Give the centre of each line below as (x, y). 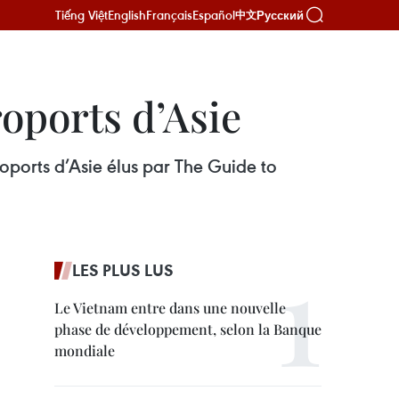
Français (169, 15)
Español (214, 15)
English (127, 15)
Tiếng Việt (81, 15)
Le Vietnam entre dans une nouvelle (170, 308)
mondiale (85, 350)
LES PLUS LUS (123, 270)
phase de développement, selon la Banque (188, 329)
